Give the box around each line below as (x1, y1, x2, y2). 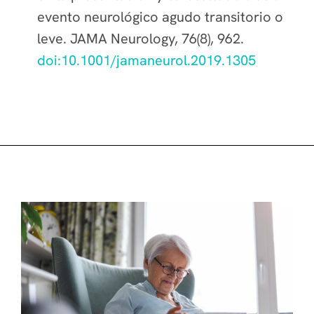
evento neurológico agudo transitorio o (37, 8, 283, 26)
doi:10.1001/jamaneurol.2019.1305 (37, 51, 256, 69)
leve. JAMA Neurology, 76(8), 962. (37, 29, 244, 48)
